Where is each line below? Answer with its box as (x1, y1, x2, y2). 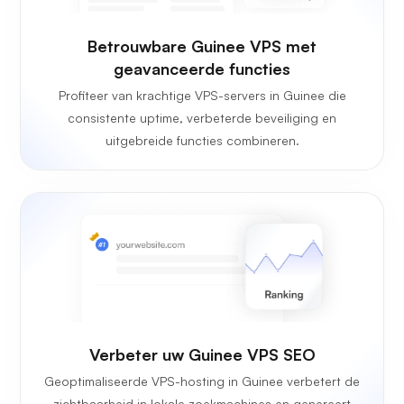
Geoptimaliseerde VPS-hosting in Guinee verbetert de (44, 373, 360, 390)
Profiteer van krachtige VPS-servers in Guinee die (58, 87, 346, 104)
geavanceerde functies (114, 59, 290, 79)
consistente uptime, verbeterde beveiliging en (68, 110, 336, 126)
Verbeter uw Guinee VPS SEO (88, 344, 316, 365)
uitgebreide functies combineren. (105, 133, 299, 149)
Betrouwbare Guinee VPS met (87, 36, 317, 57)
